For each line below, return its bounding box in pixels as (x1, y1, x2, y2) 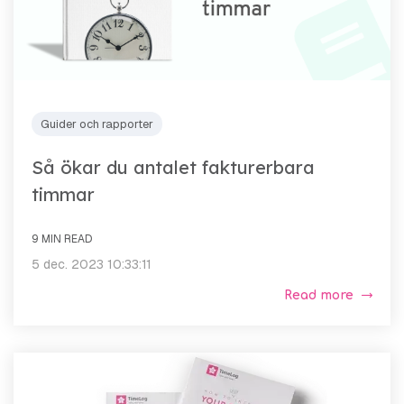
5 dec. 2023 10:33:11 (32, 255, 151, 272)
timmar (32, 182, 95, 206)
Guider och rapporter (41, 115, 153, 132)
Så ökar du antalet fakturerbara (32, 155, 315, 179)
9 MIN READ (32, 231, 92, 246)
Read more (284, 288, 353, 302)
